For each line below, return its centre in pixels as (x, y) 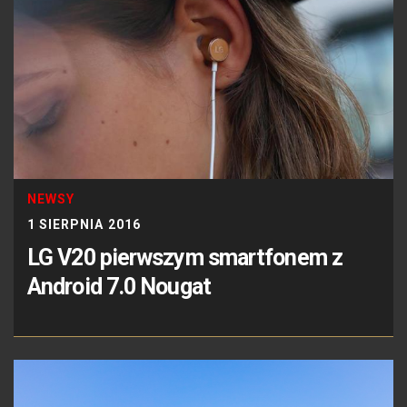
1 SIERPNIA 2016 (84, 225)
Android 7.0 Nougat (119, 287)
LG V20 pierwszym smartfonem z (185, 258)
